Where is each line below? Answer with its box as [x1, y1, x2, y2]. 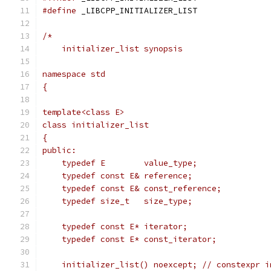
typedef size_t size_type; [42, 196, 192, 206]
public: [42, 145, 76, 155]
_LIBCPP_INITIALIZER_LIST [76, 5, 197, 16]
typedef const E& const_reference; [42, 183, 221, 194]
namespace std [42, 69, 105, 79]
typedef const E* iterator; [42, 221, 188, 232]
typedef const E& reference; [42, 171, 192, 181]
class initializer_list [42, 120, 149, 130]
